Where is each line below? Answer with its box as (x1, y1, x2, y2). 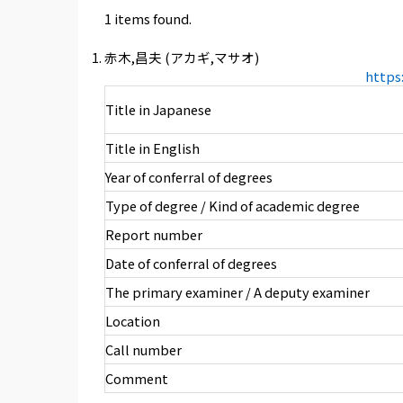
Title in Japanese (104, 100, 211, 120)
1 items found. (103, 9, 192, 29)
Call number (104, 340, 182, 360)
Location (104, 311, 160, 331)
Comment (104, 369, 168, 389)
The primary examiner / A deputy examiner (104, 282, 370, 302)
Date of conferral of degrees (104, 254, 277, 273)
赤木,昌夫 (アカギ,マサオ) (103, 48, 259, 67)
